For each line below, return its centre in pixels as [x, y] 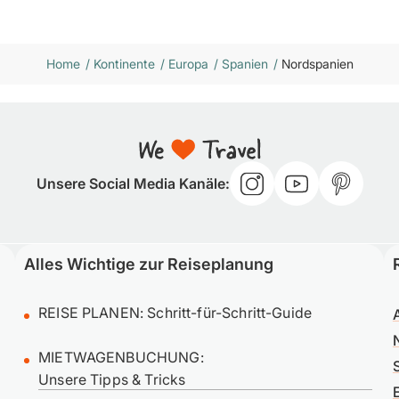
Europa [188, 64]
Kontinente [124, 64]
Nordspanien [317, 64]
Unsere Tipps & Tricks [112, 380]
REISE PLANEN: [93, 313]
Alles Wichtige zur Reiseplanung [149, 265]
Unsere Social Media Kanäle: [133, 184]
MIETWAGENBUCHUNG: [121, 358]
